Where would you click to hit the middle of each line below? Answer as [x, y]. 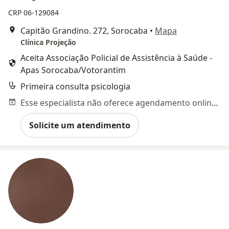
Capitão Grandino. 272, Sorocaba [84, 31]
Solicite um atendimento [80, 125]
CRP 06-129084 [33, 13]
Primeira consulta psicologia [75, 86]
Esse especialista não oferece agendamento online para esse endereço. [215, 103]
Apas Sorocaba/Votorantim [73, 70]
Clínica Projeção [48, 42]
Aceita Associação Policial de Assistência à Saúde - [116, 58]
